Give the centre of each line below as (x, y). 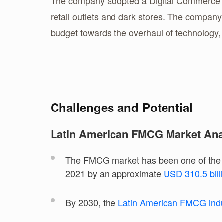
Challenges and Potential (122, 107)
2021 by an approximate (114, 173)
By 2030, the (92, 202)
